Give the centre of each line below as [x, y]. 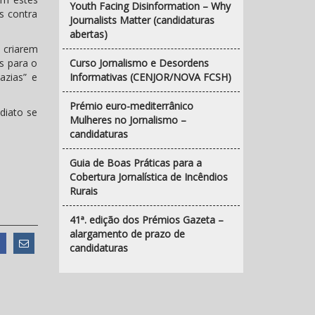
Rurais [83, 191]
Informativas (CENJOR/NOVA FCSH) [150, 77]
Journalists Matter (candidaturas [142, 20]
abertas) [88, 34]
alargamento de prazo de [127, 233]
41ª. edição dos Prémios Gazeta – [146, 219]
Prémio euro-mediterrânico [131, 105]
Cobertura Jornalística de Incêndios [148, 176]
